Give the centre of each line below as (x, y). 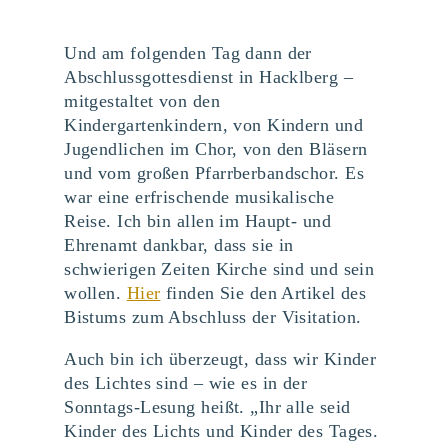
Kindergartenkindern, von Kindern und (213, 124)
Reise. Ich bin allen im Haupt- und (198, 220)
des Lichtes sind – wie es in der (186, 382)
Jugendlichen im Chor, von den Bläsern (216, 148)
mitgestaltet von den (142, 100)
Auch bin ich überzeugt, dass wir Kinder (220, 358)
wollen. (95, 292)
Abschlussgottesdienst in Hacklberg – (208, 76)
